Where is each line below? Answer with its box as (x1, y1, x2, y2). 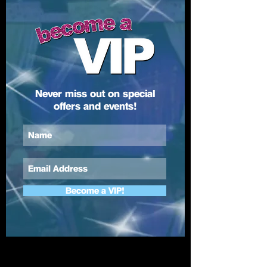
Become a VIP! (66, 185, 124, 196)
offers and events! (53, 100, 136, 113)
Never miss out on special (35, 88, 155, 100)
